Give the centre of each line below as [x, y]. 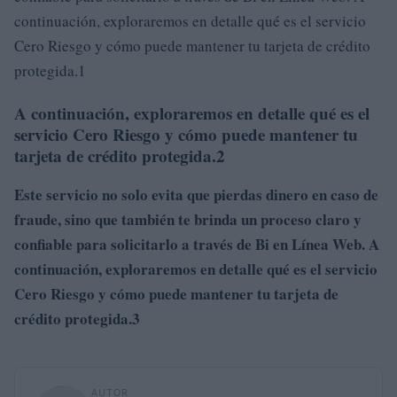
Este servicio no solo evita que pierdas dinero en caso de [196, 194]
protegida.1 [50, 70]
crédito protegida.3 [77, 318]
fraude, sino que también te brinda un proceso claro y [188, 219]
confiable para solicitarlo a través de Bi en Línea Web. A [197, 244]
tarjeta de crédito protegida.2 [120, 155]
